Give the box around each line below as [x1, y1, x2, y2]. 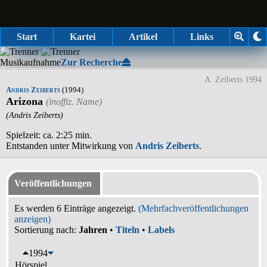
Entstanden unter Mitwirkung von [6, 140, 135, 151]
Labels [148, 224, 175, 235]
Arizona [6, 95, 43, 108]
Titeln [116, 224, 139, 235]
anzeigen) [14, 213, 51, 224]
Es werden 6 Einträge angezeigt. [14, 203, 138, 213]
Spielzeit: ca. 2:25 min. [6, 129, 92, 140]
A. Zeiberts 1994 [204, 74, 262, 84]
